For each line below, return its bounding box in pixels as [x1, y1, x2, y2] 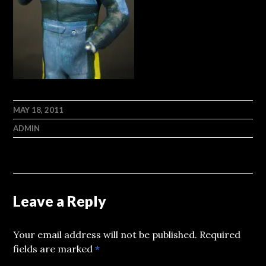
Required [199, 229, 241, 240]
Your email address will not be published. [13, 229, 198, 240]
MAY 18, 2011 [13, 105, 64, 115]
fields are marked [13, 243, 96, 255]
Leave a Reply [13, 192, 107, 210]
